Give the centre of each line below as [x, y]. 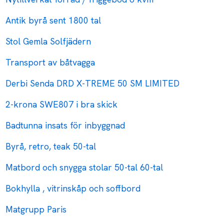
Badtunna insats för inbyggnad [65, 125]
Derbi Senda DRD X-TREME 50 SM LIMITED [93, 83]
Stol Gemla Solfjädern [48, 41]
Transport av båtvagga [50, 62]
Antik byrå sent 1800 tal [53, 20]
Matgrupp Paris [36, 209]
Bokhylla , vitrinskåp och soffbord [73, 188]
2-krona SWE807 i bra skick [62, 104]
